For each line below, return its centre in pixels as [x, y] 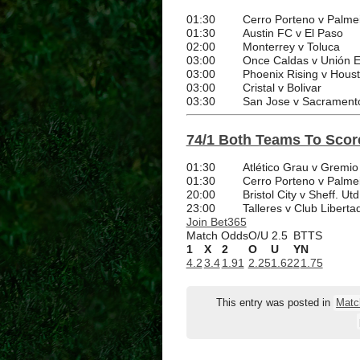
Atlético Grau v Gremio [300, 168]
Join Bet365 [216, 222]
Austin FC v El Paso [292, 33]
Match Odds [217, 236]
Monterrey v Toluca [291, 47]
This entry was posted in [275, 303]
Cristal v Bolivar [282, 88]
